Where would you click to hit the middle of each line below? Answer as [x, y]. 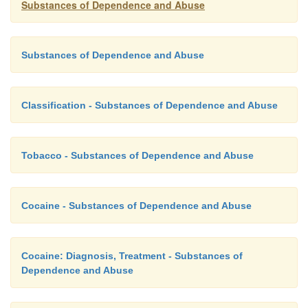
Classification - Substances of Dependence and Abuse [150, 105]
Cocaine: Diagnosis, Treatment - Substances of [132, 255]
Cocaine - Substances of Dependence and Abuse [136, 205]
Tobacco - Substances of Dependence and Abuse [137, 155]
